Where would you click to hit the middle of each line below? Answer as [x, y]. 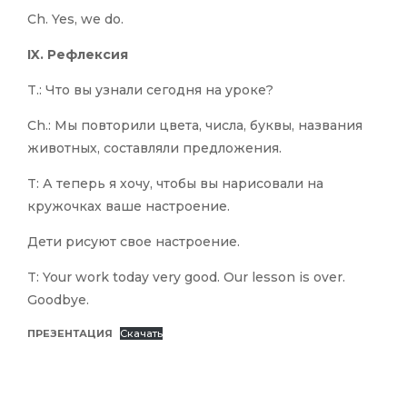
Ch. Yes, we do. [75, 20]
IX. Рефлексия [78, 55]
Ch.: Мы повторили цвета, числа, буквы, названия [195, 126]
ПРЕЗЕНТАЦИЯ [70, 334]
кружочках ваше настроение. [129, 207]
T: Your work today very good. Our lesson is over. [186, 278]
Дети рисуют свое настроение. [134, 242]
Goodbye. [58, 300]
